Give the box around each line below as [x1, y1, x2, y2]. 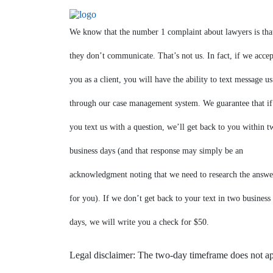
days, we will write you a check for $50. [69, 218, 209, 227]
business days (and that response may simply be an [69, 146, 243, 156]
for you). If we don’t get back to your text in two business [69, 194, 271, 204]
